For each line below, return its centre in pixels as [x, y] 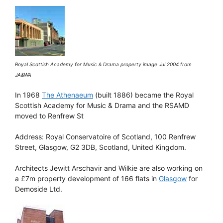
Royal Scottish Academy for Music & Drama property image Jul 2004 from [103, 64]
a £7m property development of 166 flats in [87, 178]
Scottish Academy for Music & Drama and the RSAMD [102, 105]
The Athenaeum [67, 95]
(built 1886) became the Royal [143, 95]
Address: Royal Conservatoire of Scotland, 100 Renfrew [105, 136]
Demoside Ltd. [39, 189]
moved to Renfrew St [49, 115]
